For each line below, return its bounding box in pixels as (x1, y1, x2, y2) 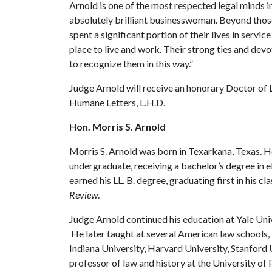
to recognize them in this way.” (69, 58, 193, 69)
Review (69, 189, 98, 200)
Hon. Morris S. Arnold (69, 121, 166, 132)
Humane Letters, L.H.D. (69, 97, 165, 108)
